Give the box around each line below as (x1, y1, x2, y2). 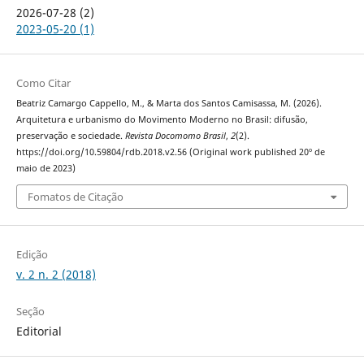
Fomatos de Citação (27, 189, 123, 205)
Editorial (15, 323, 62, 340)
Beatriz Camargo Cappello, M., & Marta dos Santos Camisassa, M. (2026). (15, 97, 322, 109)
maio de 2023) (15, 162, 76, 174)
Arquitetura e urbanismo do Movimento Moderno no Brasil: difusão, (15, 113, 308, 125)
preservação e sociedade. (15, 129, 125, 141)
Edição (15, 247, 48, 262)
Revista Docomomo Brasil (124, 129, 226, 141)
